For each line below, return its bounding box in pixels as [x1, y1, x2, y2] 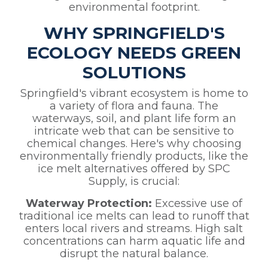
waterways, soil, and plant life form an [32, 112, 236, 126]
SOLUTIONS [82, 62, 186, 83]
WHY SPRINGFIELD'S [43, 23, 225, 44]
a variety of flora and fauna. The [50, 99, 218, 113]
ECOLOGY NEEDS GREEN [27, 42, 241, 63]
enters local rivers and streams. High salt [25, 222, 243, 236]
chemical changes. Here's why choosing [26, 137, 242, 151]
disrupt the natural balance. [60, 247, 208, 261]
